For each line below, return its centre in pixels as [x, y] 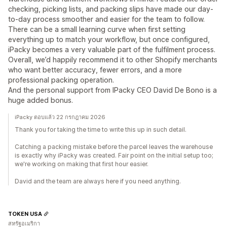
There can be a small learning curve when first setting [97, 29]
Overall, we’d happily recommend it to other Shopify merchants [113, 60]
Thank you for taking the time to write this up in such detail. [101, 129]
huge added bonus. [41, 100]
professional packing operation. [61, 80]
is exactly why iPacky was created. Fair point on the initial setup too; [114, 155]
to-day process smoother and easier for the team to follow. [106, 19]
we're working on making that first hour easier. [82, 164]
